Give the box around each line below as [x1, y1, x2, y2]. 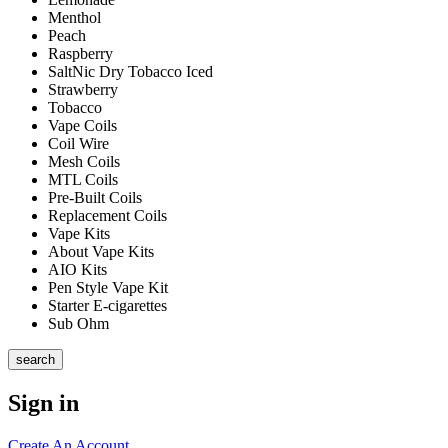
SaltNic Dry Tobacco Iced [48, 62, 213, 80]
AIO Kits [48, 260, 107, 278]
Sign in [8, 389, 79, 416]
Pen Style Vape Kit [48, 278, 168, 296]
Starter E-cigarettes [48, 296, 167, 314]
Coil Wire [48, 134, 109, 152]
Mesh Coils [48, 152, 120, 170]
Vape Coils [48, 116, 117, 134]
